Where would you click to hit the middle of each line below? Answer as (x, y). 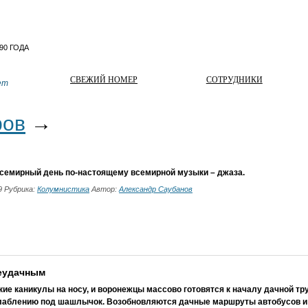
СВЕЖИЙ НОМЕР (104, 79)
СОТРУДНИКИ (234, 79)
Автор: (104, 189)
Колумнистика (63, 189)
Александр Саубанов (156, 189)
